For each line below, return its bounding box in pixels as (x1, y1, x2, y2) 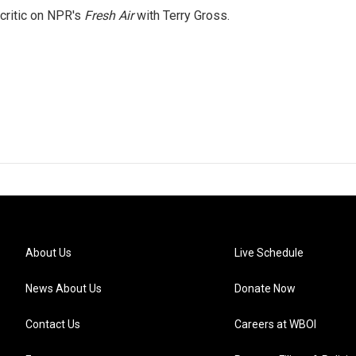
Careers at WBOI (234, 318, 317, 331)
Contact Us (25, 318, 80, 331)
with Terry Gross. (133, 8, 230, 24)
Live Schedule (234, 246, 304, 260)
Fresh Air (84, 8, 133, 24)
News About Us (25, 282, 102, 296)
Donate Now (234, 282, 296, 296)
